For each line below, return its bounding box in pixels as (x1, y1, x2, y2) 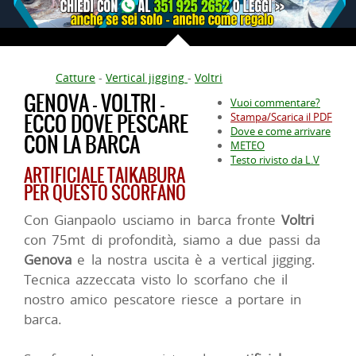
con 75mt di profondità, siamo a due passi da (24, 230, 321, 249)
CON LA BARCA (24, 128, 140, 161)
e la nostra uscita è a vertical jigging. (72, 250, 316, 269)
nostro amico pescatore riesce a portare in (24, 289, 302, 308)
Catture (56, 69, 95, 85)
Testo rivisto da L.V (230, 152, 319, 167)
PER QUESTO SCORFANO (24, 179, 186, 206)
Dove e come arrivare (230, 123, 331, 138)
